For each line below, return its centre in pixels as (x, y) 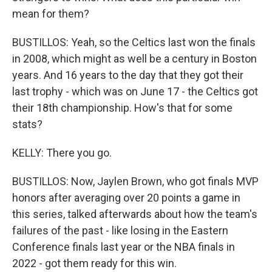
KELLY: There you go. (62, 153)
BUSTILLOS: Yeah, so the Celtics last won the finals (134, 42)
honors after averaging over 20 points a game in (126, 198)
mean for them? (51, 14)
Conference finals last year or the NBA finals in (124, 247)
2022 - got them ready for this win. (94, 263)
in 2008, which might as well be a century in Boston (134, 59)
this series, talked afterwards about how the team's (135, 214)
